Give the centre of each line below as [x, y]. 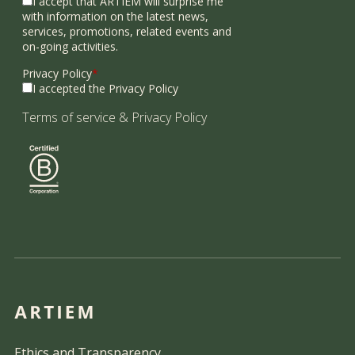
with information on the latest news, [115, 17]
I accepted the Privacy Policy [105, 89]
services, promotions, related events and [127, 32]
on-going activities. [70, 47]
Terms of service [69, 118]
